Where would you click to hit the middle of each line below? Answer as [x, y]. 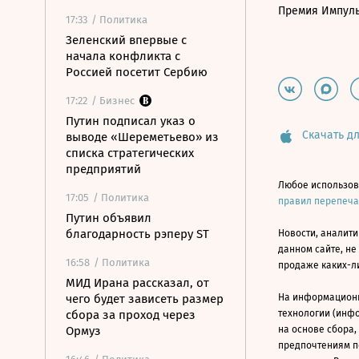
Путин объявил [109, 218]
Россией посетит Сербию [137, 72]
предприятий [103, 169]
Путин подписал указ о [131, 121]
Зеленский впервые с [126, 40]
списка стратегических [130, 153]
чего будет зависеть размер [145, 299]
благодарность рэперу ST [137, 234]
